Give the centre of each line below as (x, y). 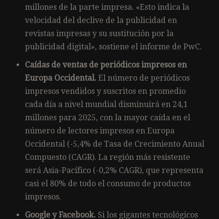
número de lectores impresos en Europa (100, 131)
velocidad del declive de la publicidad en (101, 20)
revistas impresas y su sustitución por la (99, 33)
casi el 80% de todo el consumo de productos (108, 183)
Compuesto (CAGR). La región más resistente (108, 157)
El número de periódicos (143, 78)
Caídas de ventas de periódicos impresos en (106, 65)
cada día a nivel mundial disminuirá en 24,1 (106, 104)
